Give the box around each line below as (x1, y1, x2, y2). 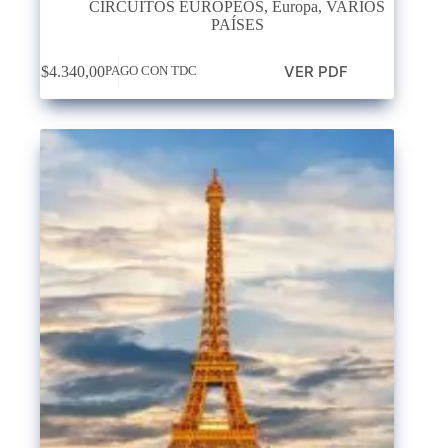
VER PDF (283, 62, 348, 82)
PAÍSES (210, 16, 264, 34)
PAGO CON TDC (104, 64, 197, 79)
